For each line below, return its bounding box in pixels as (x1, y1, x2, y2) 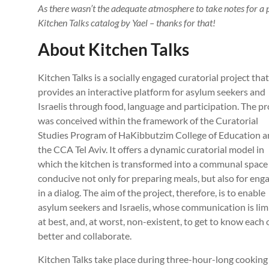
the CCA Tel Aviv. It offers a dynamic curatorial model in (38, 144, 264, 156)
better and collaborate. (38, 230, 131, 242)
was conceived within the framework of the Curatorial (38, 115, 258, 127)
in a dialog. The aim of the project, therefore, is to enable (38, 187, 265, 199)
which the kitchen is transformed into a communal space (38, 158, 268, 170)
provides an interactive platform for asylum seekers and (38, 86, 265, 98)
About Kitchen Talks (38, 39, 189, 60)
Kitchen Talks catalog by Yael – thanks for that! (38, 17, 216, 29)
